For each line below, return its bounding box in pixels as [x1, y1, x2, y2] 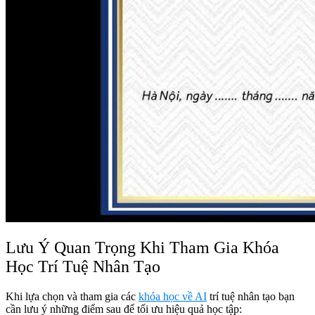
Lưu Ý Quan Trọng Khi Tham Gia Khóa [6, 238, 279, 257]
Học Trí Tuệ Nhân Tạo [6, 257, 165, 276]
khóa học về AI [139, 290, 207, 303]
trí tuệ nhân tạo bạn [207, 290, 295, 303]
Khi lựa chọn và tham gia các [6, 290, 139, 303]
